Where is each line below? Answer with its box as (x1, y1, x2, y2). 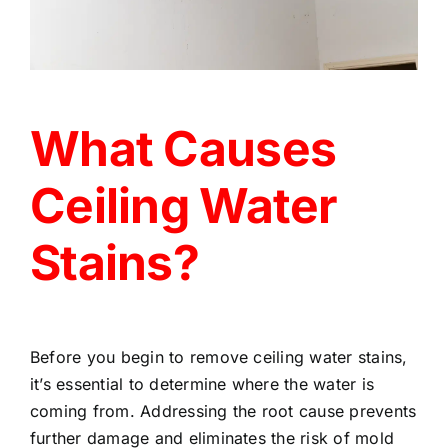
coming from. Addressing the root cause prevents (30, 401, 417, 422)
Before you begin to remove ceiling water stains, (30, 347, 408, 368)
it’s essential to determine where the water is (30, 374, 375, 395)
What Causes (30, 119, 337, 179)
